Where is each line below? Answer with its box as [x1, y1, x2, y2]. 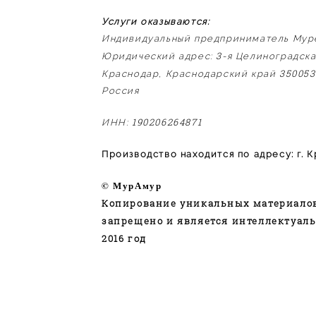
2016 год [101, 231, 147, 245]
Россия [101, 85, 140, 96]
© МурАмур [101, 178, 162, 192]
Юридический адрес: [101, 50, 217, 61]
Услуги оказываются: [101, 16, 210, 27]
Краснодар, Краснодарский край [101, 68, 279, 79]
